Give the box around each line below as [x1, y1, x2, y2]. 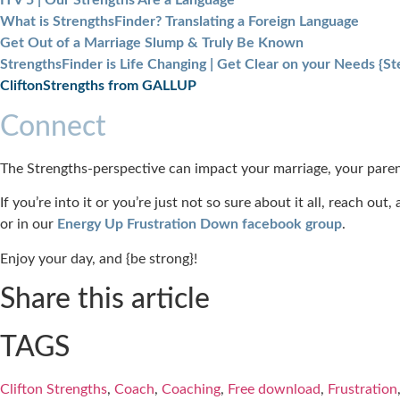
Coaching [162, 382, 221, 397]
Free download [228, 382, 321, 397]
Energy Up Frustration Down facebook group [57, 217, 342, 232]
